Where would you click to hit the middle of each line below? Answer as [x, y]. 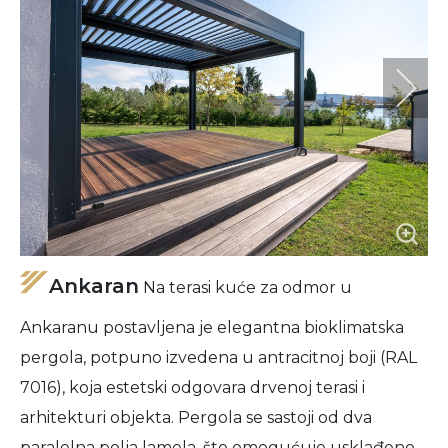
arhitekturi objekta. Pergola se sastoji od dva [196, 417]
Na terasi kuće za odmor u [245, 287]
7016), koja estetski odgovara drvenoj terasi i [192, 387]
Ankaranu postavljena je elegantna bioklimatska [212, 327]
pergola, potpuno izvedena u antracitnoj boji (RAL [218, 357]
